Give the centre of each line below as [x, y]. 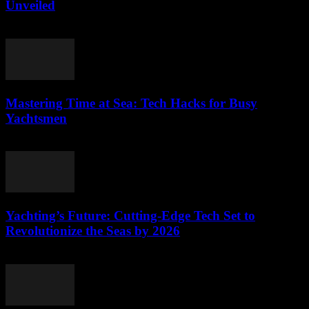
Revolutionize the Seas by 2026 [93, 231]
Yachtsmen [36, 118]
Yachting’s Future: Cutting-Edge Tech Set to [130, 216]
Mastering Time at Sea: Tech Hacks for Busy [131, 103]
